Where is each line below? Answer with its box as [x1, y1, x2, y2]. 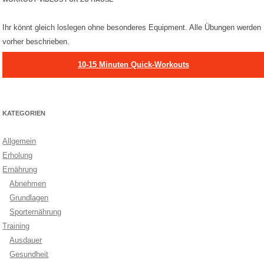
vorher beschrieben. [2, 37, 70, 46]
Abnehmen [9, 179, 47, 188]
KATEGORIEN [2, 109, 46, 117]
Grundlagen [9, 193, 49, 202]
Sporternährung [9, 207, 62, 216]
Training [2, 221, 30, 230]
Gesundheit [9, 249, 49, 259]
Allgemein [2, 136, 37, 146]
